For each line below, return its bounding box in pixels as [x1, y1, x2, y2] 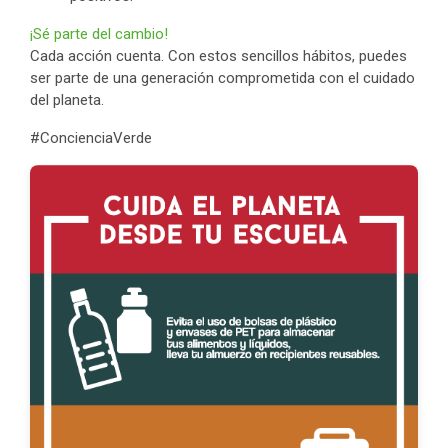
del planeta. [30, 91, 104, 109]
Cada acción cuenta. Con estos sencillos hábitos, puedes [30, 47, 407, 65]
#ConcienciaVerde [30, 129, 152, 147]
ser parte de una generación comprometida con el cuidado [30, 69, 415, 87]
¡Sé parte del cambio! [30, 25, 168, 43]
